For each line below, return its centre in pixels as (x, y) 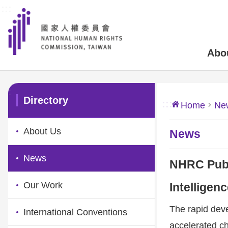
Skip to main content (42, 9)
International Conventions (75, 212)
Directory (46, 100)
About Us (42, 131)
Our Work (43, 185)
